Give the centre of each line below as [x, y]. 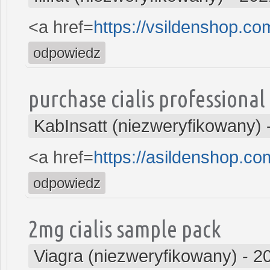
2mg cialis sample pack [125, 228]
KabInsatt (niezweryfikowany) [148, 126]
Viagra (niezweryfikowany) [136, 256]
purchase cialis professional [147, 98]
